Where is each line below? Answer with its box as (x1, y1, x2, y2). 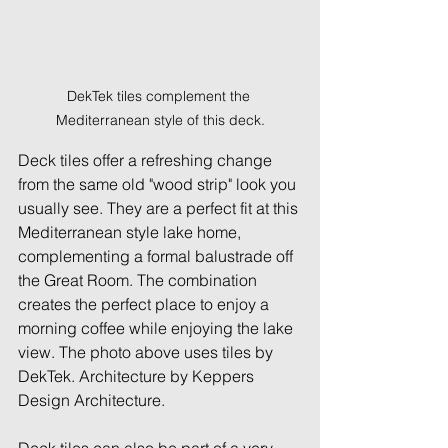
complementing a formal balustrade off (18, 246, 297, 266)
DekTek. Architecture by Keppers (18, 366, 258, 386)
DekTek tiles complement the (66, 87, 254, 105)
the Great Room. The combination (18, 270, 261, 290)
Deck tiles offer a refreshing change (18, 150, 276, 170)
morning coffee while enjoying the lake (18, 318, 297, 338)
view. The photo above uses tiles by (18, 342, 277, 362)
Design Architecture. (18, 390, 165, 410)
